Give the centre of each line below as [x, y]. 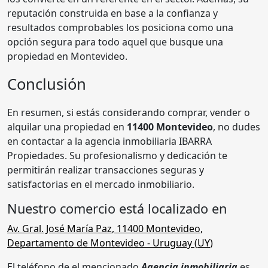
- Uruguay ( [171, 243]
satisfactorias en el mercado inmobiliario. [101, 184]
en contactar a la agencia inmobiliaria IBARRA [109, 141]
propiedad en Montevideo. [67, 56]
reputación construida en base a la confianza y [112, 13]
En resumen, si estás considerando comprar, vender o [129, 112]
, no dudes [237, 127]
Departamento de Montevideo [76, 243]
